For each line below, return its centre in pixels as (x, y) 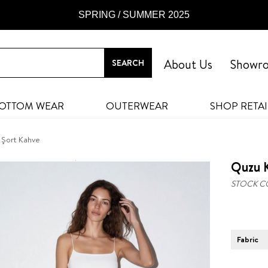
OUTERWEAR (137, 106)
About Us (188, 64)
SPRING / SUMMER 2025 (134, 15)
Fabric (248, 239)
